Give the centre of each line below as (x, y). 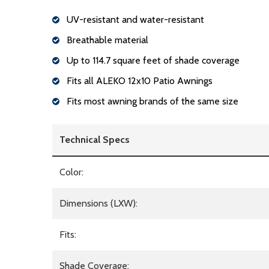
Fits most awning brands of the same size (153, 101)
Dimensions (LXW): (98, 204)
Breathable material (107, 40)
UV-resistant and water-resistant (135, 20)
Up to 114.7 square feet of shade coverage (153, 61)
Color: (71, 172)
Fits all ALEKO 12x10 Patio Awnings (140, 81)
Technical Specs (95, 140)
